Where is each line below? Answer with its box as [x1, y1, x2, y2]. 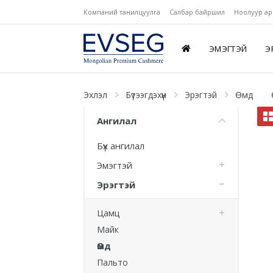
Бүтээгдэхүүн [126, 89, 166, 101]
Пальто [97, 257, 128, 268]
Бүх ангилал [97, 140, 144, 152]
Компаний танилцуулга [83, 7, 160, 16]
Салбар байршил [169, 7, 225, 16]
